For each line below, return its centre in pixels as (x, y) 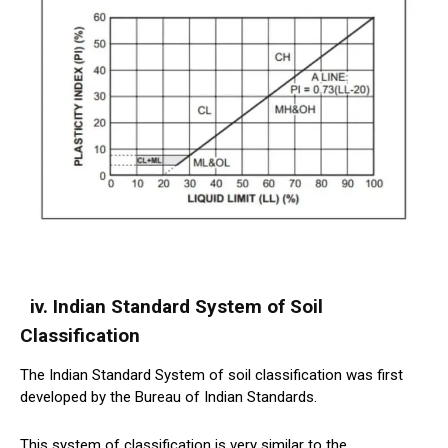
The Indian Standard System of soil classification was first (211, 374)
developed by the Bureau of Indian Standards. (168, 396)
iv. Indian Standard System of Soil (171, 306)
